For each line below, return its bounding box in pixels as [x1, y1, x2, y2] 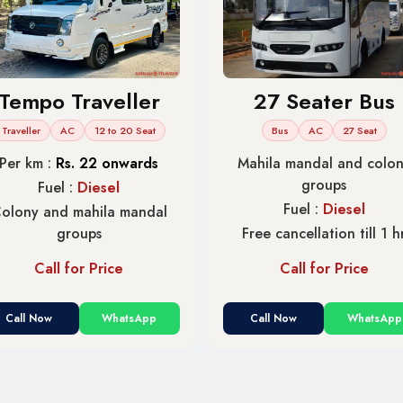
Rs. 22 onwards [56, 152, 159, 174]
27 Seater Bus [253, 85, 395, 117]
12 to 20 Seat [94, 122, 157, 138]
